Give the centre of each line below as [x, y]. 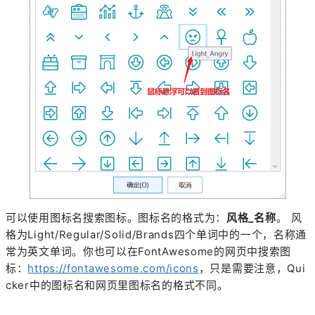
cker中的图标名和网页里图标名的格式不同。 [117, 285]
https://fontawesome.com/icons [113, 268]
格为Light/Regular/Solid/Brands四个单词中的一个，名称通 [156, 234]
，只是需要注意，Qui [252, 268]
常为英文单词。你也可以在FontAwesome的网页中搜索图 [148, 251]
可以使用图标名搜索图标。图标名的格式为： [116, 217]
